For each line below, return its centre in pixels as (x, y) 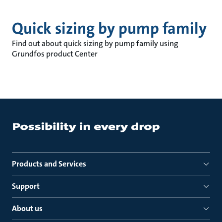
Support (26, 186)
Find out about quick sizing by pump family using (95, 43)
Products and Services (49, 164)
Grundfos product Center (55, 54)
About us (27, 208)
